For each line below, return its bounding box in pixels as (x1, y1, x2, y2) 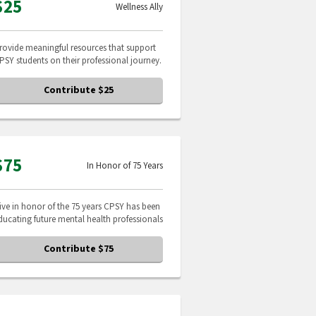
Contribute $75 (43, 242, 114, 256)
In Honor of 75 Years (87, 159, 163, 172)
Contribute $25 (43, 83, 114, 97)
